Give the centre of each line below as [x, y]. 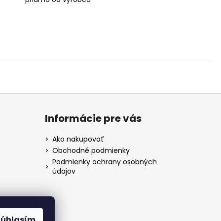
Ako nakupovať [78, 139]
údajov [64, 171]
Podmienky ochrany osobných [104, 162]
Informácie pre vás [93, 118]
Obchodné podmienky [91, 150]
